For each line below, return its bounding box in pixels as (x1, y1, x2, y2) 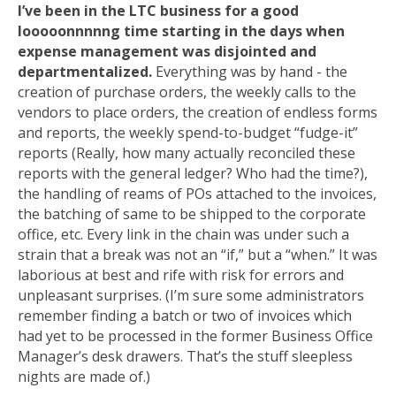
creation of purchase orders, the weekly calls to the (18, 82, 356, 102)
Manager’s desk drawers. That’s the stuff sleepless (18, 346, 353, 366)
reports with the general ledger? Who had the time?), (18, 164, 368, 183)
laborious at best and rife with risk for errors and (18, 265, 344, 285)
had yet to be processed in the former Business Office (18, 326, 373, 346)
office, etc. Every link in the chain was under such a (18, 225, 349, 244)
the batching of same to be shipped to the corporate (18, 204, 366, 224)
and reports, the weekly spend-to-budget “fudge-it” (18, 123, 358, 142)
